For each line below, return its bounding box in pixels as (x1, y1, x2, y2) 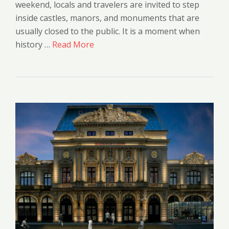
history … (15, 38, 52, 50)
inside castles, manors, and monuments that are (15, 12, 199, 24)
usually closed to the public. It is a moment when (15, 25, 200, 37)
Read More (52, 38, 94, 50)
